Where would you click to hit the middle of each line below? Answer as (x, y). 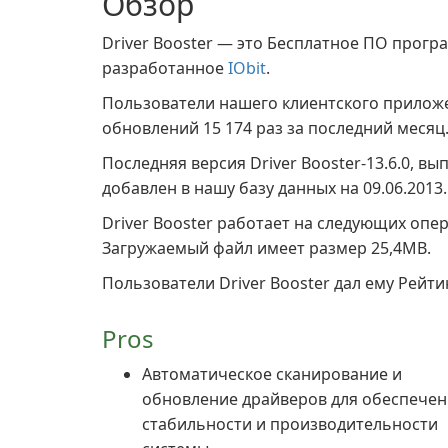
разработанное (165, 68)
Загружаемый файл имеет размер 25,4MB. (266, 248)
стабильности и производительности (290, 424)
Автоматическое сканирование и (272, 374)
